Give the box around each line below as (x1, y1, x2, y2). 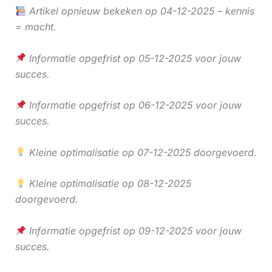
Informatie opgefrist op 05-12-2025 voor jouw (25, 52, 241, 64)
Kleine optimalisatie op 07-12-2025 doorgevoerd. (25, 146, 257, 158)
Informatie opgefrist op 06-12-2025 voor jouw (25, 99, 242, 112)
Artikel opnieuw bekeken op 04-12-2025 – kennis (25, 5, 254, 18)
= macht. (15, 21, 56, 33)
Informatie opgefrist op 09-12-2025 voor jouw (25, 225, 242, 237)
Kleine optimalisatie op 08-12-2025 (25, 177, 191, 190)
